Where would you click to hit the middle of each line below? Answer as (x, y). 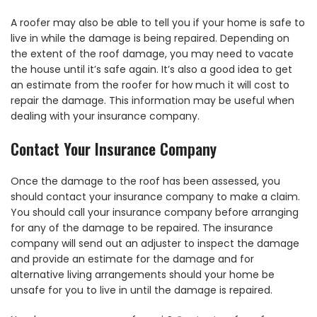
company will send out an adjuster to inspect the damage (155, 244)
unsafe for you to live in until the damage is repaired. (142, 290)
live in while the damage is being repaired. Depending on (150, 39)
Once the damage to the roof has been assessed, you (145, 181)
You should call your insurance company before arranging (155, 213)
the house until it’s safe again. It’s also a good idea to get (151, 70)
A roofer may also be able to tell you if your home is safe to (158, 23)
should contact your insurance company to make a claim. (155, 197)
